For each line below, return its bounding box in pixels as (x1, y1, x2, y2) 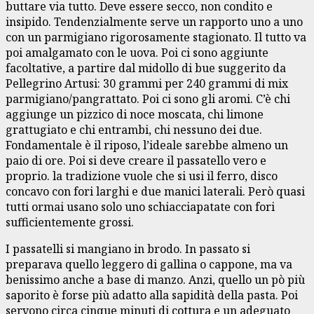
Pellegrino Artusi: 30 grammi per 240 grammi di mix (6, 75, 288, 91)
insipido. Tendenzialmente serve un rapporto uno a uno (6, 13, 303, 29)
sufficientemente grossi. (6, 214, 137, 230)
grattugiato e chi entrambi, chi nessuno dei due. (6, 121, 262, 137)
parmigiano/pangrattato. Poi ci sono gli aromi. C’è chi (6, 90, 290, 107)
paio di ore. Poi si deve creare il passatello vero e (6, 152, 266, 168)
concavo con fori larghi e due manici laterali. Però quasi (6, 183, 305, 199)
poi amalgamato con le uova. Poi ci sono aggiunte (6, 44, 268, 60)
